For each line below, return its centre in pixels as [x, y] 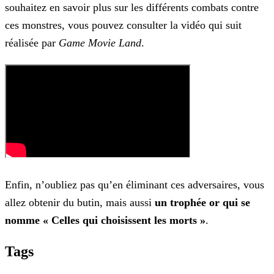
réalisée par [32, 43]
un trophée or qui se [202, 203]
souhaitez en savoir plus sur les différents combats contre [132, 8]
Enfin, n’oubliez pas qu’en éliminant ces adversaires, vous [135, 185]
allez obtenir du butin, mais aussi [80, 203]
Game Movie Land [100, 43]
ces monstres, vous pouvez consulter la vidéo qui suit [123, 25]
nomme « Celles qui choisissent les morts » [105, 220]
